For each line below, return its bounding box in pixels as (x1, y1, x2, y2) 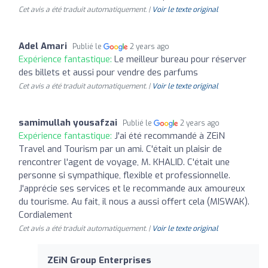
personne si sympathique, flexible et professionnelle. (19, 169, 230, 181)
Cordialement (19, 209, 72, 221)
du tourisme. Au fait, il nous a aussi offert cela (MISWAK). (19, 196, 249, 208)
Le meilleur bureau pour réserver (114, 53, 246, 65)
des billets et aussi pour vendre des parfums (19, 66, 198, 78)
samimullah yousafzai (19, 117, 117, 129)
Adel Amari (19, 40, 67, 52)
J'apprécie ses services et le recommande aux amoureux (19, 182, 245, 194)
